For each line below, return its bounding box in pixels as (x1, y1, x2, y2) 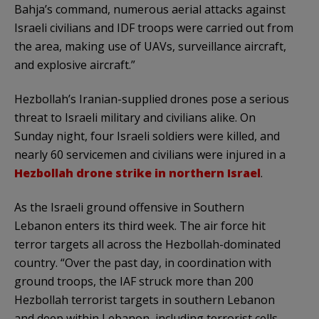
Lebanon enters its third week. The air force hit (14, 217, 266, 234)
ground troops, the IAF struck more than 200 (14, 273, 253, 289)
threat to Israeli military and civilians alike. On (14, 109, 256, 125)
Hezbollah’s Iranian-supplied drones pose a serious (14, 90, 289, 107)
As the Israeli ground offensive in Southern (14, 199, 244, 215)
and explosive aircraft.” (14, 56, 135, 73)
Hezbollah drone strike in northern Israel (14, 164, 261, 181)
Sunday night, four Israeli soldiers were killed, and (14, 127, 280, 144)
